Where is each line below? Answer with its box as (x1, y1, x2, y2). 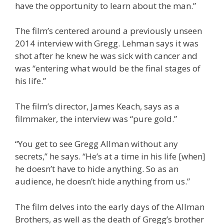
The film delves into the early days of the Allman (15, 200, 204, 212)
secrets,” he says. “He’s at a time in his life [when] (15, 150, 205, 162)
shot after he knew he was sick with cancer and (15, 50, 197, 62)
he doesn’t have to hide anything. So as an (15, 163, 178, 175)
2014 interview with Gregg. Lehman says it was (15, 37, 198, 49)
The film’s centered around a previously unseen (15, 25, 202, 37)
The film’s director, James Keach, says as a (15, 100, 179, 112)
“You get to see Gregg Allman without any (15, 138, 178, 150)
